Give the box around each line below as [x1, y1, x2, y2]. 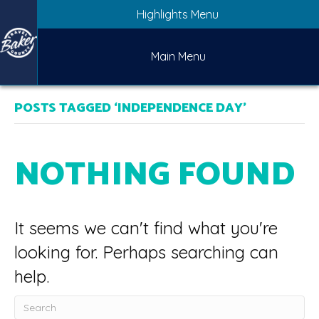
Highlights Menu [137, 7, 219, 21]
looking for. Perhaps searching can [14, 241, 278, 263]
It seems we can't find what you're [14, 217, 278, 239]
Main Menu [150, 49, 206, 63]
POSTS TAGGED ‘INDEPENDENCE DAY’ [14, 98, 246, 119]
